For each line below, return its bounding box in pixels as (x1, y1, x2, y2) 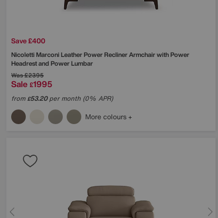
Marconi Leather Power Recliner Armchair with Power (36, 50, 189, 59)
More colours (85, 111, 128, 122)
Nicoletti (11, 50, 36, 59)
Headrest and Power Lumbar (11, 58, 93, 68)
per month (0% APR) (47, 93, 113, 103)
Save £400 (11, 35, 45, 46)
